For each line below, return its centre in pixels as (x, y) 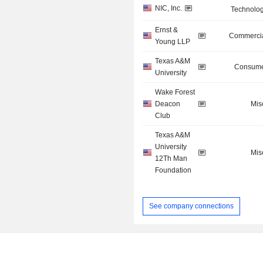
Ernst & (167, 30)
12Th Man (171, 159)
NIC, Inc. (169, 9)
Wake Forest (175, 92)
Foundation (173, 171)
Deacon (168, 104)
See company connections (192, 206)
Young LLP (173, 42)
